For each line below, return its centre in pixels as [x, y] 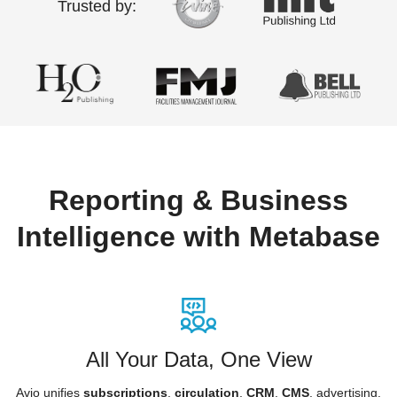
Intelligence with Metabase [198, 237]
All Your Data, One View [198, 359]
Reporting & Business [198, 200]
